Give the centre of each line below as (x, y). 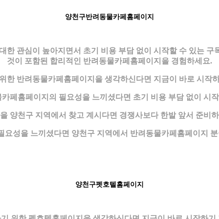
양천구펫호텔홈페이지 (109, 184)
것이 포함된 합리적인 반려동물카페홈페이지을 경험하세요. (109, 61)
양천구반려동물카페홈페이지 (109, 17)
